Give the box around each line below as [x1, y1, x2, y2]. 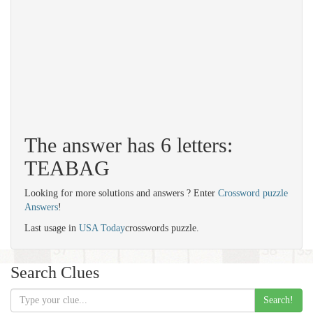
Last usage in [24, 223, 79, 233]
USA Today [79, 223, 125, 233]
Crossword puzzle [218, 188, 288, 198]
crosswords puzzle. [125, 223, 199, 233]
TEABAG [24, 156, 110, 180]
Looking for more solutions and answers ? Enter [24, 188, 218, 198]
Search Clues [10, 263, 99, 282]
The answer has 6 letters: [24, 133, 233, 156]
